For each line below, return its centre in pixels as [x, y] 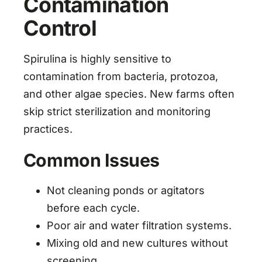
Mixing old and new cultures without [137, 243]
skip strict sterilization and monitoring [117, 111]
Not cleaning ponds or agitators [125, 190]
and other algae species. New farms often [129, 94]
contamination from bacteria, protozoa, [120, 76]
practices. [48, 129]
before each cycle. [93, 208]
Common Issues [91, 160]
